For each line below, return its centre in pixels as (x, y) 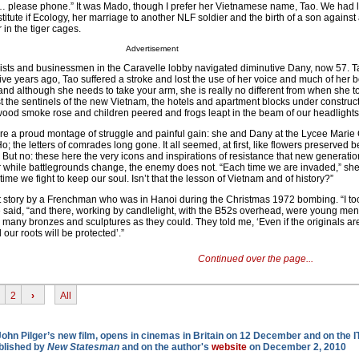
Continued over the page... (255, 259)
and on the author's (165, 347)
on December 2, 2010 (296, 347)
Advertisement (152, 49)
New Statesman (83, 347)
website (229, 347)
